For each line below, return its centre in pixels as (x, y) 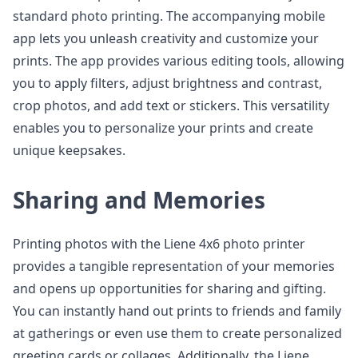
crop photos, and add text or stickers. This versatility (171, 105)
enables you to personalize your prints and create (163, 128)
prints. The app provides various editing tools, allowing (179, 61)
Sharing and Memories (139, 200)
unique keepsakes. (69, 150)
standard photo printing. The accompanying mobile (169, 16)
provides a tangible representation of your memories (174, 266)
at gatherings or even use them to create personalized (177, 333)
